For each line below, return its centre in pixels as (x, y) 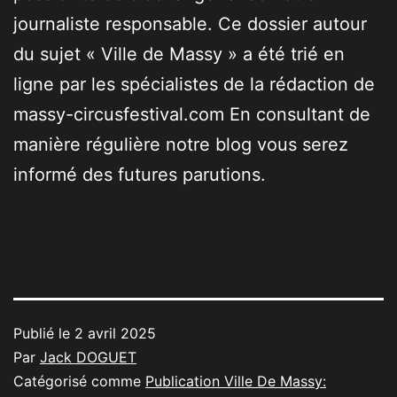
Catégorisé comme (79, 381)
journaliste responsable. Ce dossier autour (190, 24)
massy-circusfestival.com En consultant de (192, 115)
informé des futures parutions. (140, 175)
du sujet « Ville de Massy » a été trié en (179, 54)
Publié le (44, 334)
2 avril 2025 (115, 334)
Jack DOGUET (88, 358)
